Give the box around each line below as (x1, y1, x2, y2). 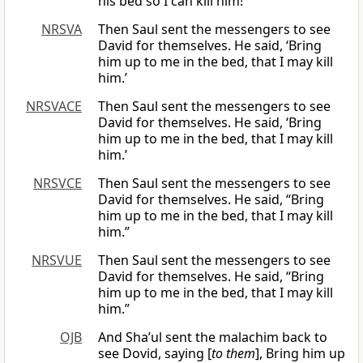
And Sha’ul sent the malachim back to (98, 328, 327, 347)
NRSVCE (33, 174, 82, 193)
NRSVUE (32, 251, 82, 270)
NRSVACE (26, 97, 82, 116)
